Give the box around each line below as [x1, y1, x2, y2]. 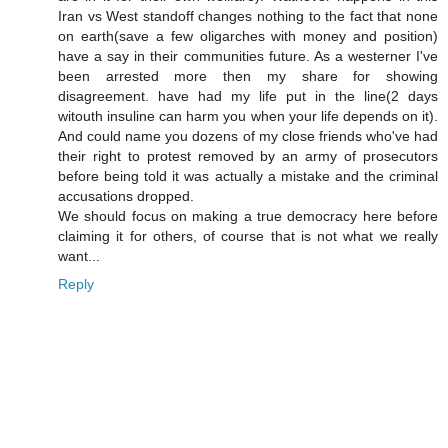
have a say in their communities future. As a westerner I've [58, 48, 438, 65]
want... [58, 248, 100, 265]
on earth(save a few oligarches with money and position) [58, 28, 438, 45]
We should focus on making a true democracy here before [58, 208, 438, 225]
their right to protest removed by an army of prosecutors [58, 148, 438, 165]
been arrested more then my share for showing [58, 68, 438, 85]
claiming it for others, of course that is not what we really [58, 228, 438, 245]
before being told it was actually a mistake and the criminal [58, 168, 438, 185]
